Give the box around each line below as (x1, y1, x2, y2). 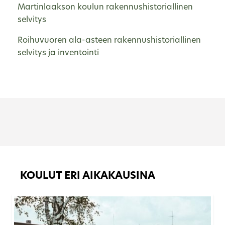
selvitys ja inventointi (18, 49, 99, 57)
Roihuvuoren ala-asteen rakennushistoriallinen (18, 36, 201, 45)
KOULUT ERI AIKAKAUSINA (20, 171, 155, 181)
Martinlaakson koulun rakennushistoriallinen (18, 3, 193, 12)
